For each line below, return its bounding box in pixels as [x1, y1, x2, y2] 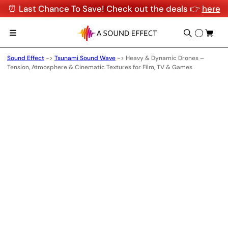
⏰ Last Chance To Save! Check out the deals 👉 [8, 3, 202, 14]
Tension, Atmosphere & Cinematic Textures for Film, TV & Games [7, 63, 192, 71]
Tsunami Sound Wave [54, 54, 116, 62]
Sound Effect [7, 54, 44, 62]
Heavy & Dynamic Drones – [126, 54, 204, 62]
